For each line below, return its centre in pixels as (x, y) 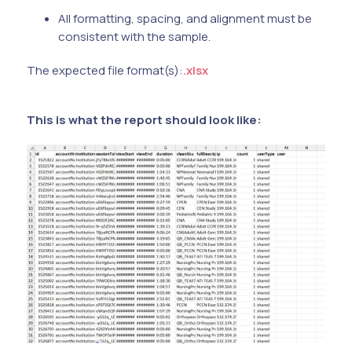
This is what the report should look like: (144, 120)
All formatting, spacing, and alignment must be (185, 18)
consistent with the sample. (134, 37)
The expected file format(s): (105, 70)
